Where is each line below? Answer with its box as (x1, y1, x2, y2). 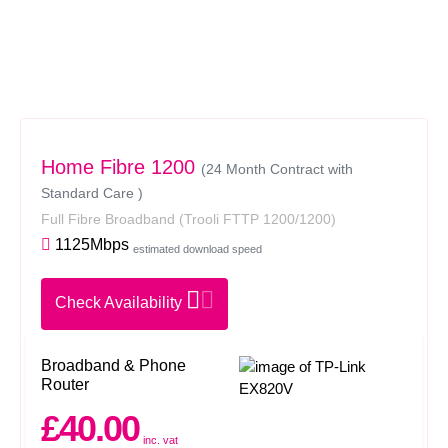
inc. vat (143, 433, 178, 446)
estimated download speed (133, 242, 262, 255)
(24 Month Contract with (201, 161, 353, 177)
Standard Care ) (41, 185, 143, 201)
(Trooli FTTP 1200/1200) (179, 211, 336, 227)
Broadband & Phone (41, 357, 186, 374)
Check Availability (55, 294, 186, 311)
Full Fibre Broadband (41, 211, 179, 227)
